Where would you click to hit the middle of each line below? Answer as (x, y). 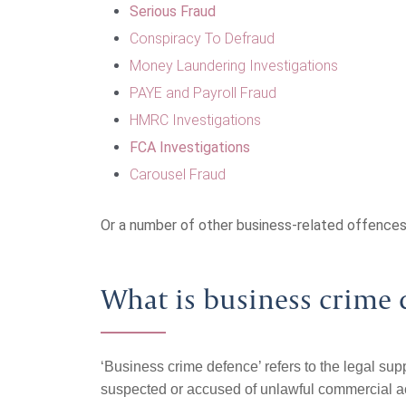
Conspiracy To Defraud (202, 39)
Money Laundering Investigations (234, 66)
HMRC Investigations (195, 120)
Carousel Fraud (178, 174)
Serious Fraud (173, 11)
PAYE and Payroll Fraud (203, 93)
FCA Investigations (190, 147)
